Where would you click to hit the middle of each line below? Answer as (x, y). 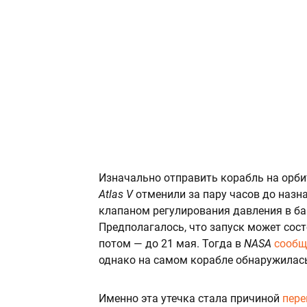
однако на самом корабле (166, 260)
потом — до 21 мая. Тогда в (171, 243)
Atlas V (117, 194)
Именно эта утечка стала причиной (191, 298)
